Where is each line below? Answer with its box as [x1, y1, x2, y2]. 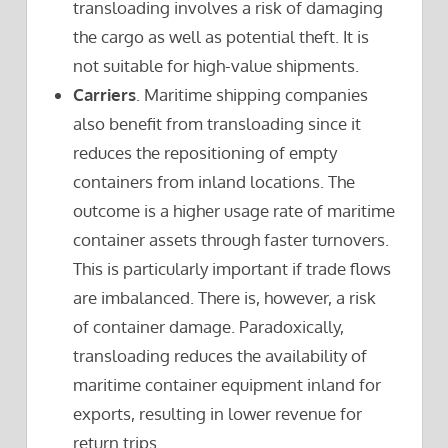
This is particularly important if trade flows [73, 258, 392, 280]
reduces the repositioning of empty [73, 142, 338, 164]
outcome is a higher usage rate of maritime [73, 200, 396, 222]
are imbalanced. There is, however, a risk [73, 287, 377, 309]
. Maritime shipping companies [136, 84, 369, 106]
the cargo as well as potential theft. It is [73, 26, 370, 48]
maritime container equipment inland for [73, 374, 382, 396]
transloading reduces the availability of [73, 345, 368, 367]
